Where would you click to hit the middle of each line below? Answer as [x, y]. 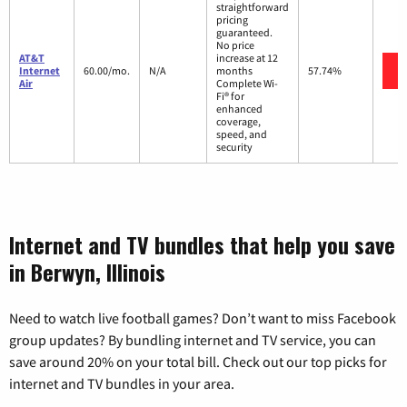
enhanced [239, 109]
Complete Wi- [247, 84]
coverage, [238, 122]
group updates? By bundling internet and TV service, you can [193, 340]
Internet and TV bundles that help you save [202, 245]
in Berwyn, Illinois [87, 272]
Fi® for [230, 96]
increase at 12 [247, 58]
